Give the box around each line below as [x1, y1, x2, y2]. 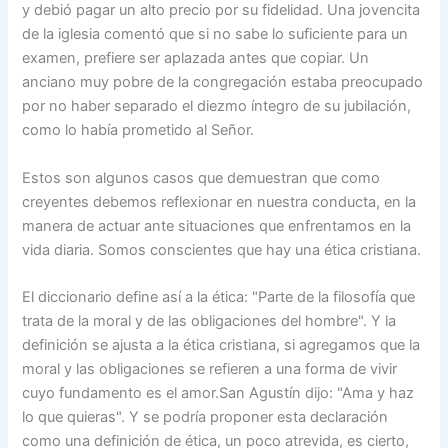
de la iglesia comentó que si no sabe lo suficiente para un [22, 25, 409, 44]
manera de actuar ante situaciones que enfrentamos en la [22, 216, 412, 235]
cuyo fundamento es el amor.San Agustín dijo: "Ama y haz [22, 383, 415, 402]
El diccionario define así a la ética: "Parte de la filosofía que [22, 287, 416, 306]
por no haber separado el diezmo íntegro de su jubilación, [22, 97, 412, 116]
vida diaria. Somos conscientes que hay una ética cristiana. [22, 240, 422, 259]
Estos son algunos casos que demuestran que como [22, 168, 381, 187]
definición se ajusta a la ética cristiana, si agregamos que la [22, 335, 421, 354]
